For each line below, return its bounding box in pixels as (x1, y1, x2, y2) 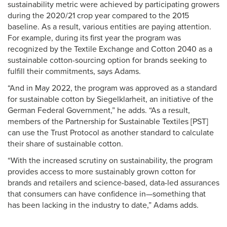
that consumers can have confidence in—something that (8, 189, 206, 199)
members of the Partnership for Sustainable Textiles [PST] (8, 117, 208, 127)
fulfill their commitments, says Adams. (8, 66, 143, 77)
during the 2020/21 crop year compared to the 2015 (8, 11, 189, 21)
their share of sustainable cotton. (8, 139, 123, 149)
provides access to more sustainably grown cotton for (8, 167, 196, 177)
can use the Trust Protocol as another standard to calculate (8, 128, 214, 138)
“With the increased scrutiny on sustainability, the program (8, 156, 213, 166)
